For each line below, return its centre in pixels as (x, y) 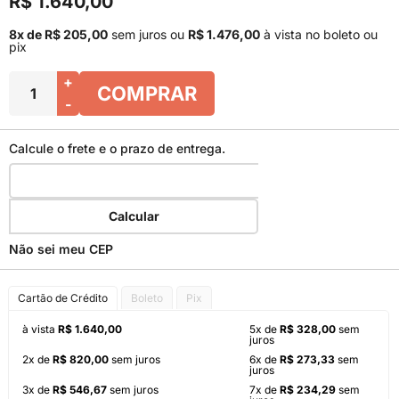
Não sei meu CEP (61, 249)
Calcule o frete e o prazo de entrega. (117, 148)
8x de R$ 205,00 (58, 34)
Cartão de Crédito (63, 298)
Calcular (134, 216)
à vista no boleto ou (319, 34)
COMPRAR (147, 94)
